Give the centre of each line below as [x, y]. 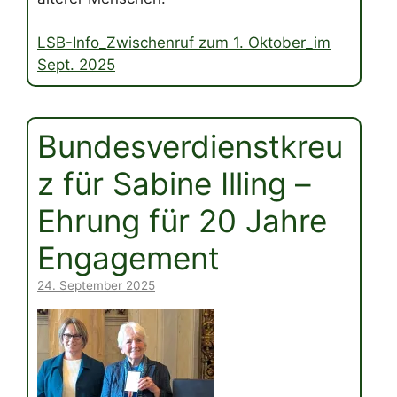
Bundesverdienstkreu [190, 147]
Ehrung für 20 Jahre [182, 221]
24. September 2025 [96, 286]
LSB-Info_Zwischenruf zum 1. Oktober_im [184, 43]
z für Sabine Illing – [174, 184]
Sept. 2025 [76, 65]
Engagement [128, 258]
